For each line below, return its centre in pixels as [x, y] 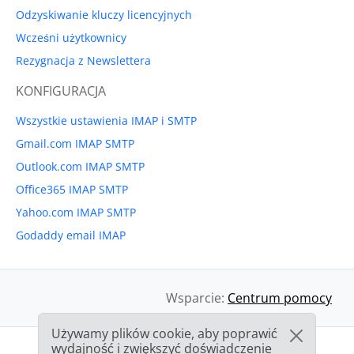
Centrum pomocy [280, 298]
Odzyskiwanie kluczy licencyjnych [104, 15]
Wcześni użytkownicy [71, 38]
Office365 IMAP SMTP [72, 190]
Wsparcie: [197, 298]
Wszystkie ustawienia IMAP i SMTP [106, 121]
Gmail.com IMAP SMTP [75, 144]
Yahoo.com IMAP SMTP [76, 213]
